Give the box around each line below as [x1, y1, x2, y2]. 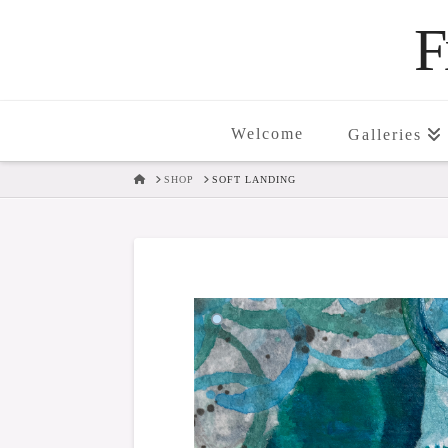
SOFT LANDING [212, 173, 297, 185]
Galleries [347, 126, 422, 143]
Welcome [230, 125, 304, 142]
